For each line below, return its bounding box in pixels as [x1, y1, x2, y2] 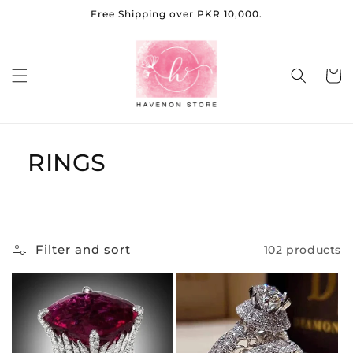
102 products [263, 242, 341, 257]
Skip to [20, 2, 68, 18]
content [20, 17, 74, 32]
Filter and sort [35, 242, 131, 257]
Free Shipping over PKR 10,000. [91, 8, 262, 20]
